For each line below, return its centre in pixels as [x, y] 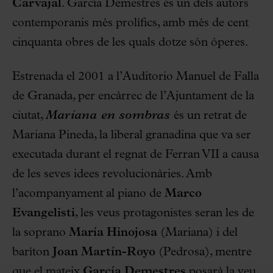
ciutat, [29, 116]
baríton [32, 253]
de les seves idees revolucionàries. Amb [112, 175]
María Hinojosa [115, 233]
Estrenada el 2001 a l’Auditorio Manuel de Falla [136, 77]
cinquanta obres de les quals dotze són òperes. [130, 43]
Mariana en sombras [108, 116]
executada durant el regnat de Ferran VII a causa [136, 155]
